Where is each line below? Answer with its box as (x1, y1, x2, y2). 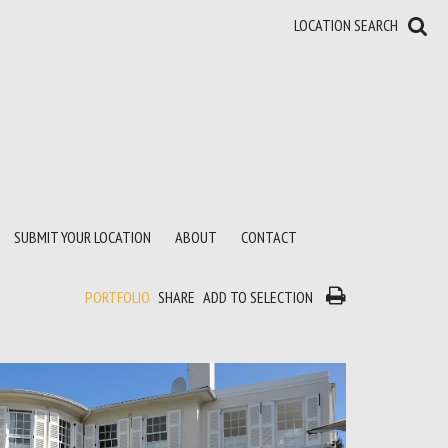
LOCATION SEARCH (294, 15, 398, 35)
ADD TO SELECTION (203, 287, 313, 307)
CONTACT (241, 227, 297, 247)
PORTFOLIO (85, 287, 150, 307)
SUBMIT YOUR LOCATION (14, 227, 151, 247)
